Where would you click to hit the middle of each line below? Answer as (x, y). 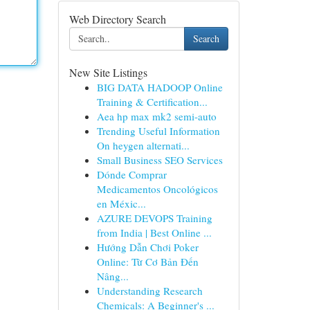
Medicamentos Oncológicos (157, 189)
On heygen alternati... (143, 145)
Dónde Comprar (131, 174)
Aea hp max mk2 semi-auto (156, 116)
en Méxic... (121, 203)
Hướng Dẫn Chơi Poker (147, 247)
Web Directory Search (117, 19)
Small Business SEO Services (159, 160)
